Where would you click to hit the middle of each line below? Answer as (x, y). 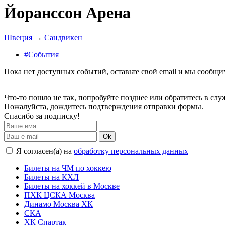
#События (41, 54)
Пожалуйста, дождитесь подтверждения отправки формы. (104, 106)
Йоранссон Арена (67, 13)
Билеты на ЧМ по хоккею (68, 168)
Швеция (18, 37)
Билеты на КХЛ (51, 177)
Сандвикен (63, 37)
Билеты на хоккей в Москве (72, 186)
